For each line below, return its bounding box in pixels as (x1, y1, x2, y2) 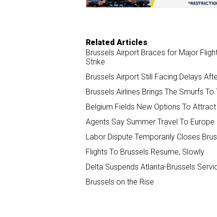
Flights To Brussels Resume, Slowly (86, 147, 204, 157)
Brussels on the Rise (86, 177, 154, 187)
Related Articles (86, 38, 147, 47)
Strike (86, 57, 105, 67)
